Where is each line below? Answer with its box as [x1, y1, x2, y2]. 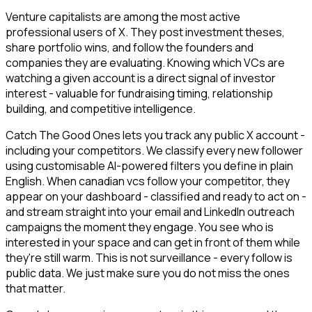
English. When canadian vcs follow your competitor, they [6, 173, 290, 189]
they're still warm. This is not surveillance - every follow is [6, 250, 292, 266]
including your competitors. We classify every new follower [6, 143, 303, 159]
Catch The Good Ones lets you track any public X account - [6, 127, 305, 143]
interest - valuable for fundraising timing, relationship [6, 86, 273, 102]
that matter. [6, 281, 65, 297]
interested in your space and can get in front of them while [6, 235, 300, 251]
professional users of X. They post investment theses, [6, 24, 285, 40]
